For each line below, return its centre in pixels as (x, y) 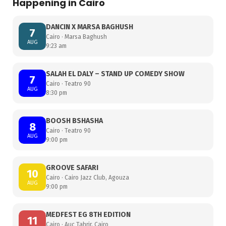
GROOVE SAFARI (72, 168)
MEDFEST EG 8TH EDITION (88, 215)
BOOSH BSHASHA (74, 121)
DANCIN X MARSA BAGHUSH (90, 27)
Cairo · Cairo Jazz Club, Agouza (88, 178)
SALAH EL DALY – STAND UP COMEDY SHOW (115, 74)
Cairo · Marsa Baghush (76, 37)
